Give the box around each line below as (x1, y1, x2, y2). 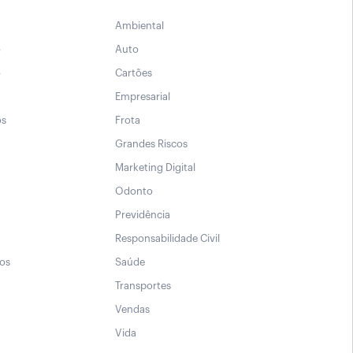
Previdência (115, 210, 170, 221)
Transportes (115, 281, 171, 292)
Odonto (115, 186, 153, 197)
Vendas (115, 304, 150, 315)
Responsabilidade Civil (115, 233, 220, 244)
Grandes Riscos (115, 139, 188, 150)
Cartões (115, 68, 152, 79)
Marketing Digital (115, 162, 195, 173)
